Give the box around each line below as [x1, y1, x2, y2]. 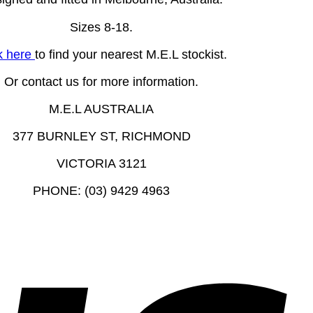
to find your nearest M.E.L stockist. [35, 47, 227, 61]
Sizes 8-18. [70, 20, 133, 34]
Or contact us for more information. [4, 74, 198, 89]
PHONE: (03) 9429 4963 [33, 184, 170, 198]
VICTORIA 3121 [56, 156, 147, 170]
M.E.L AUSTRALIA [49, 101, 154, 116]
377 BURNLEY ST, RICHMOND [12, 129, 191, 143]
